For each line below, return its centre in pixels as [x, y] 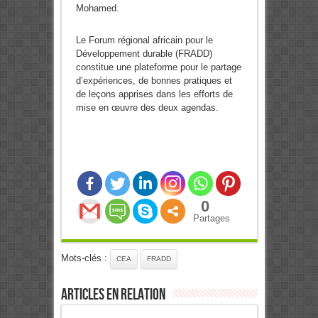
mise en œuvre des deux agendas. [147, 107]
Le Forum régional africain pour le [144, 40]
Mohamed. [97, 8]
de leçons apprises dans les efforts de [154, 94]
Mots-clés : [85, 258]
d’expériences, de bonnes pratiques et [154, 80]
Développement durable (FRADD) [144, 53]
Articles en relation [113, 295]
